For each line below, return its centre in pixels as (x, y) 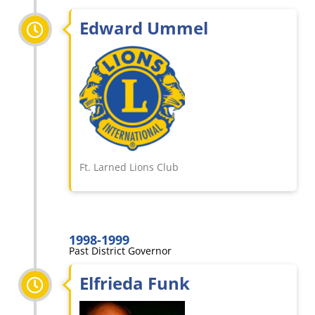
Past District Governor (120, 251)
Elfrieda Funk (135, 283)
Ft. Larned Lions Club (129, 167)
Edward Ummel (144, 28)
